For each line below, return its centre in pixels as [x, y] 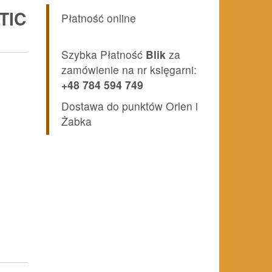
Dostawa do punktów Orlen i [130, 106]
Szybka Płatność [102, 54]
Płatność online [99, 18]
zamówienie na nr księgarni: [129, 70]
